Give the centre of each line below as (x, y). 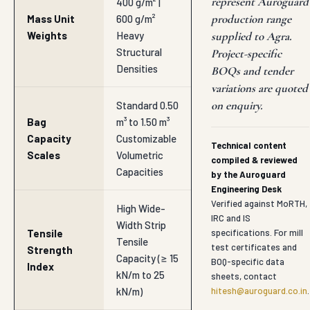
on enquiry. (237, 106)
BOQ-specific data (248, 262)
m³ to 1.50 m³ (143, 122)
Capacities (140, 172)
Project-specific (246, 54)
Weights (47, 36)
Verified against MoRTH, (259, 204)
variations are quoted (259, 89)
